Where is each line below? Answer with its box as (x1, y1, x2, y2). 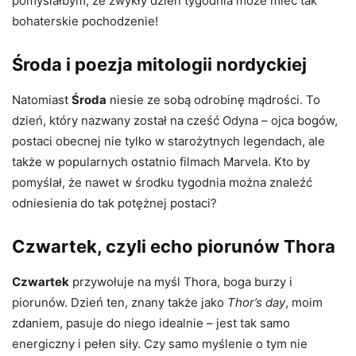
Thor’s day (227, 294, 285, 310)
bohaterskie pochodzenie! (12, 13, 158, 29)
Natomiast (12, 91, 72, 107)
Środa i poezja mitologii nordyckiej (12, 53, 307, 75)
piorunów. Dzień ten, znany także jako (12, 294, 227, 310)
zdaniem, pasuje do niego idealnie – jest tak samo (12, 315, 290, 331)
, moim (285, 294, 323, 310)
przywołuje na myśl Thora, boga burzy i (69, 273, 292, 289)
